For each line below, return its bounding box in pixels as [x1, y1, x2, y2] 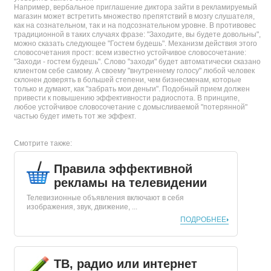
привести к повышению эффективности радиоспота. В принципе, [14, 94, 240, 102]
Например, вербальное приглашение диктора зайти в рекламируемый [14, 3, 257, 11]
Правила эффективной [54, 162, 192, 175]
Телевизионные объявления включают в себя [27, 194, 184, 202]
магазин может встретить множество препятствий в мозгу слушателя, [14, 12, 255, 21]
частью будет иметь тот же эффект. [14, 112, 136, 120]
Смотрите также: [14, 139, 72, 148]
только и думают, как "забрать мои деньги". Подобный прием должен [14, 85, 250, 93]
